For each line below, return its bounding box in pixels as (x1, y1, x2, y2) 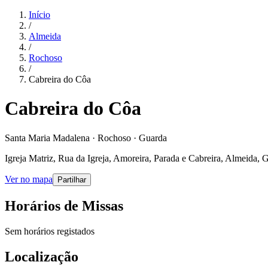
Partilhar (57, 175, 86, 184)
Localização (5, 248, 78, 264)
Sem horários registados (5, 226, 95, 236)
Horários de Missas (5, 197, 123, 214)
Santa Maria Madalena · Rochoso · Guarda (5, 132, 167, 143)
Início (29, 10, 50, 20)
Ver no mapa (5, 173, 53, 184)
